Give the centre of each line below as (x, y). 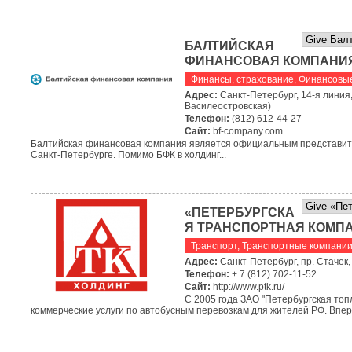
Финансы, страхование (242, 79)
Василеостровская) (228, 106)
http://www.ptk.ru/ (249, 287)
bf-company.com (248, 131)
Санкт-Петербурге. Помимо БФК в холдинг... (128, 155)
